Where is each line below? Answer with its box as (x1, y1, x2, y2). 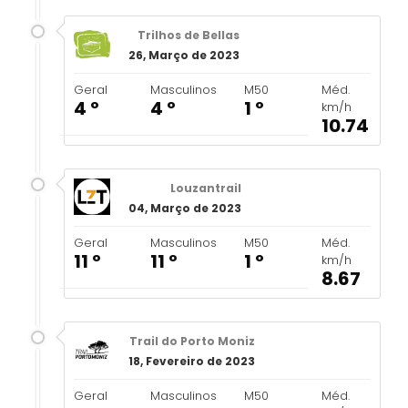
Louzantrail (170, 180, 241, 196)
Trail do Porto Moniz (129, 333, 255, 349)
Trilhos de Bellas (138, 27, 240, 43)
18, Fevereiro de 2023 (128, 353, 255, 369)
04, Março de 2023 (128, 200, 241, 216)
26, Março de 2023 (128, 47, 240, 63)
